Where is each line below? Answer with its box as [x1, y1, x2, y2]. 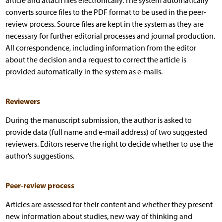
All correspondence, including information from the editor [5, 43, 196, 53]
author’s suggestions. [5, 151, 74, 161]
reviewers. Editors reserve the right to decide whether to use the [5, 139, 213, 149]
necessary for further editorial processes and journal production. [5, 31, 215, 41]
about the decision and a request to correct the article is [5, 55, 186, 64]
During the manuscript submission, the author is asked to [5, 115, 192, 125]
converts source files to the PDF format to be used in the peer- [5, 7, 206, 17]
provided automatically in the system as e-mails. [5, 66, 163, 76]
